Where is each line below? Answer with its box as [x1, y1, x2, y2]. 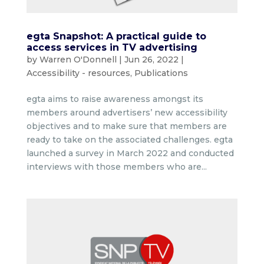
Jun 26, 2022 [124, 54, 179, 65]
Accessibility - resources [26, 67, 130, 78]
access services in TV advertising [26, 41, 197, 53]
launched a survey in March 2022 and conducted [26, 147, 234, 159]
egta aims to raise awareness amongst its [26, 93, 203, 104]
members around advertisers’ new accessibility [26, 107, 227, 118]
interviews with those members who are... [26, 161, 207, 172]
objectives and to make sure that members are [26, 120, 227, 131]
